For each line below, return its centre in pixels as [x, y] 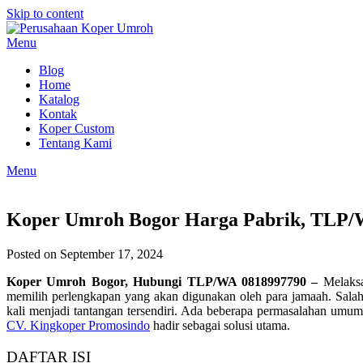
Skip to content [45, 13]
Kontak [58, 114]
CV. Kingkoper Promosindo [78, 325]
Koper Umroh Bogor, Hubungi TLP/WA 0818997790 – [165, 281]
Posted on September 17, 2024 [85, 254]
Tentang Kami [75, 143]
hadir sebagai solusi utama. [220, 325]
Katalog [59, 99]
